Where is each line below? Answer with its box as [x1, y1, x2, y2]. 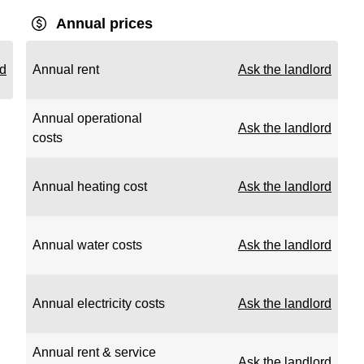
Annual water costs [32, 238, 142, 252]
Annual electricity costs [32, 297, 165, 310]
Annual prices [56, 15, 153, 32]
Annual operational [32, 111, 142, 125]
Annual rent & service [32, 345, 156, 359]
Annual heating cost [32, 180, 147, 193]
